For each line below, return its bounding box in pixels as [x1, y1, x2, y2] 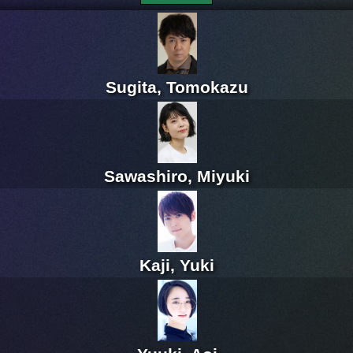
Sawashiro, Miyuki [104, 167, 250, 186]
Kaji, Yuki [139, 256, 214, 275]
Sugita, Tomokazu [106, 78, 248, 97]
